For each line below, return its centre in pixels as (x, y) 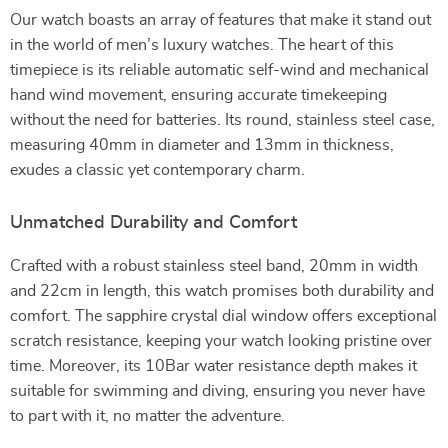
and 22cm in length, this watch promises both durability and (222, 291)
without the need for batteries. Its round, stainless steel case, (222, 120)
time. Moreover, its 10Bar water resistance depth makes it (213, 366)
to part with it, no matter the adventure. (147, 416)
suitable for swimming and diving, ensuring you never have (217, 391)
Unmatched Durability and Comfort (153, 223)
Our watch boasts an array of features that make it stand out (220, 20)
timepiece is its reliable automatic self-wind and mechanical (219, 70)
